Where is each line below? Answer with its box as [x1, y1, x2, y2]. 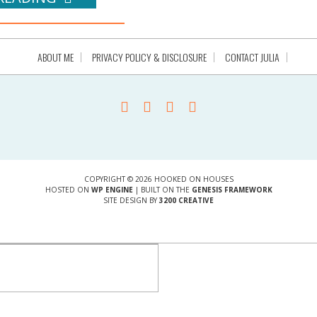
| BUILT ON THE [132, 185, 192, 195]
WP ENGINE [91, 185, 133, 195]
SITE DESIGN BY [103, 195, 159, 205]
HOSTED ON [45, 185, 91, 195]
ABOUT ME [37, 50, 74, 64]
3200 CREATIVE [159, 195, 214, 205]
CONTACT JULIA [224, 50, 279, 64]
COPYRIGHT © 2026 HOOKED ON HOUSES [83, 174, 234, 184]
